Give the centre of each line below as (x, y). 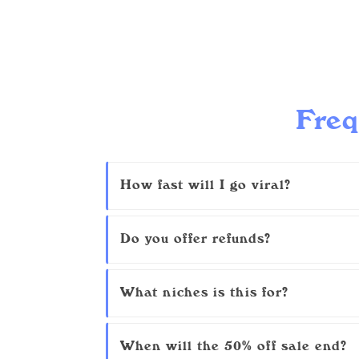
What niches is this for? (204, 292)
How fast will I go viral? (206, 185)
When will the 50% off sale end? (234, 346)
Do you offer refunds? (196, 239)
